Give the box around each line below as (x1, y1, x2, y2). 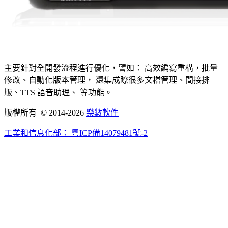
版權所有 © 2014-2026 (4, 108, 86, 117)
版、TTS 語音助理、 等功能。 (4, 88, 112, 97)
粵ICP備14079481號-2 (71, 129, 148, 137)
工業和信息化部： (4, 129, 71, 137)
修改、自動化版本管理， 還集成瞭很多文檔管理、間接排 (4, 76, 210, 84)
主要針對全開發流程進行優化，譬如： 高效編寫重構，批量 (4, 64, 218, 72)
